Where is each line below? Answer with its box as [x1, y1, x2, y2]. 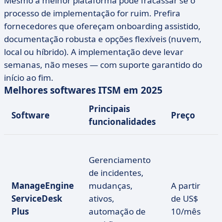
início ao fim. [4, 72, 54, 83]
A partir [171, 180, 200, 191]
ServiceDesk [11, 193, 62, 204]
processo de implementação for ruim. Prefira [4, 7, 180, 19]
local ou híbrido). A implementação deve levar [4, 46, 183, 57]
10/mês [171, 206, 201, 217]
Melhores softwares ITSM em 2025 [4, 84, 163, 97]
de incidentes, [89, 167, 144, 178]
